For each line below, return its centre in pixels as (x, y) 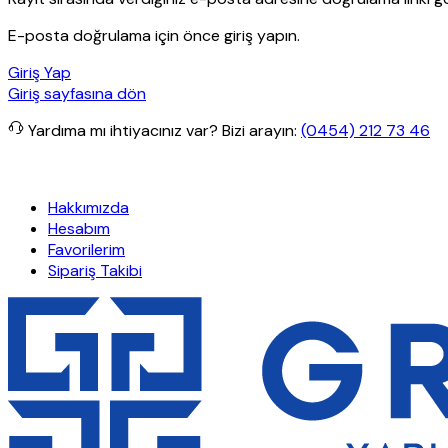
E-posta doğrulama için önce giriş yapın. (154, 35)
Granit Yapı (175, 168)
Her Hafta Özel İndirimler (305, 168)
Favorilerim (86, 249)
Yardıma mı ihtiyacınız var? (125, 130)
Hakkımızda (88, 207)
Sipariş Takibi (95, 270)
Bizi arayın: (259, 130)
